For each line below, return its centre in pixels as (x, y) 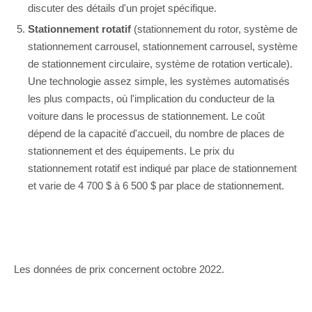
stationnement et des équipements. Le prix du (131, 151)
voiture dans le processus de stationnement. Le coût (146, 116)
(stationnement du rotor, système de (216, 29)
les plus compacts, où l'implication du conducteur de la (151, 99)
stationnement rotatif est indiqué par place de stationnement (162, 169)
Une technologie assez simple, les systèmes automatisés (159, 81)
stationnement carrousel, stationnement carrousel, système (163, 47)
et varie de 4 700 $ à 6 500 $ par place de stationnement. (156, 186)
